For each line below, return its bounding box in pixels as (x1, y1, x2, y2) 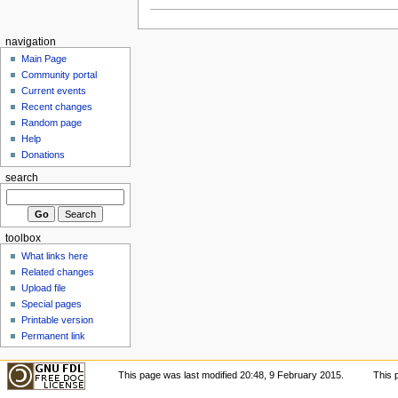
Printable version (21, 314, 94, 325)
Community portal (21, 69, 98, 81)
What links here (21, 250, 89, 261)
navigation (4, 36, 56, 47)
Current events (21, 85, 87, 97)
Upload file (21, 282, 67, 293)
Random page (21, 117, 83, 129)
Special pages (21, 298, 83, 309)
